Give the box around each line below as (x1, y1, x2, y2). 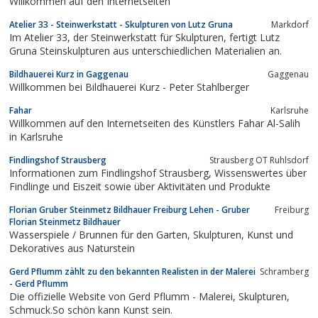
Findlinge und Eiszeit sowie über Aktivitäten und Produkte (9, 179, 270, 193)
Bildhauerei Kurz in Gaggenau (9, 67, 128, 80)
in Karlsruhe (9, 129, 63, 143)
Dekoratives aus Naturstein (9, 241, 135, 255)
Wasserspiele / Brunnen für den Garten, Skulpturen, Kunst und (9, 227, 193, 241)
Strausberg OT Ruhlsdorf (209, 153, 309, 166)
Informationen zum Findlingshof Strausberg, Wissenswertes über (9, 165, 214, 180)
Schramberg (260, 265, 309, 278)
